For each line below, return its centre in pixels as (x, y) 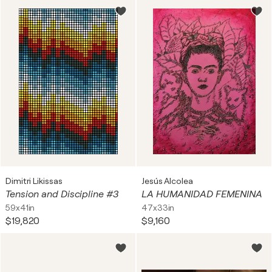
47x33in (158, 208)
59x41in (20, 208)
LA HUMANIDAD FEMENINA (202, 194)
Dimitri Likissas (34, 181)
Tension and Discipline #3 (62, 194)
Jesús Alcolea (167, 181)
